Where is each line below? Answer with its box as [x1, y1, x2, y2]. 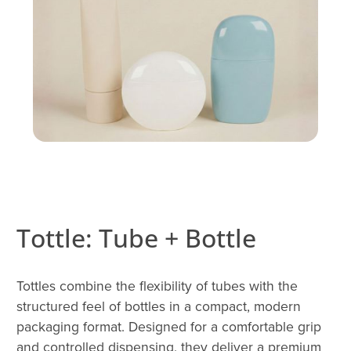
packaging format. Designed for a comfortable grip [16, 317, 321, 337]
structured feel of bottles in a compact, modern [16, 296, 301, 317]
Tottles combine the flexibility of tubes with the [16, 276, 298, 296]
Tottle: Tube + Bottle [16, 221, 256, 255]
